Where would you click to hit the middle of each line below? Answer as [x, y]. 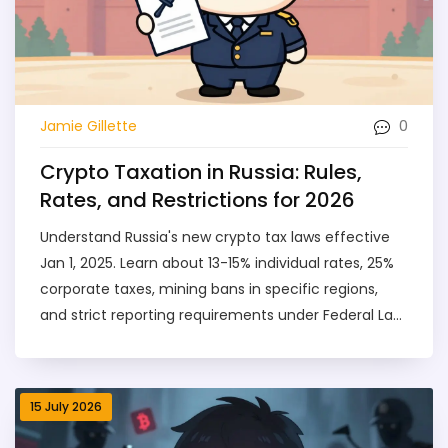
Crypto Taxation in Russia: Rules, [201, 172]
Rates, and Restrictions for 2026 [197, 200]
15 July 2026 [66, 407]
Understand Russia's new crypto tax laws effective [215, 237]
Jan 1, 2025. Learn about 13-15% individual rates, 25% [217, 263]
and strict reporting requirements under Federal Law [222, 315]
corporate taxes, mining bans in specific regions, [209, 289]
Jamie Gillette [88, 125]
